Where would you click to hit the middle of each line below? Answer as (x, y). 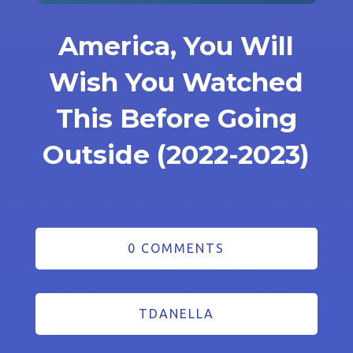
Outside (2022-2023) (176, 155)
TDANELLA (176, 314)
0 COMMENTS (176, 249)
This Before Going (176, 119)
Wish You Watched (176, 82)
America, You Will (176, 46)
